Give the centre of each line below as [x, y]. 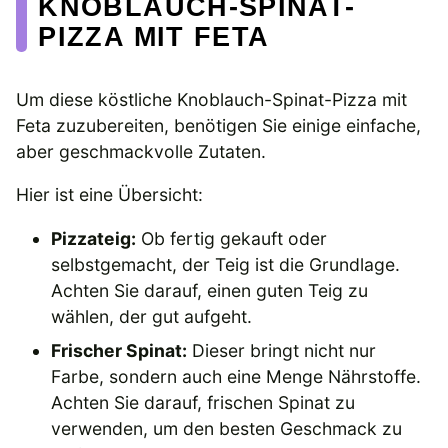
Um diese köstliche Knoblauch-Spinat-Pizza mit [211, 99]
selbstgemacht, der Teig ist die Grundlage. [226, 264]
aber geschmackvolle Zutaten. [141, 151]
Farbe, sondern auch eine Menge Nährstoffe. [236, 376]
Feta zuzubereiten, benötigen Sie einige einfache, [218, 125]
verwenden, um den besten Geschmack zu [227, 428]
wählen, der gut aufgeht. [152, 316]
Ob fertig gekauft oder [232, 238]
